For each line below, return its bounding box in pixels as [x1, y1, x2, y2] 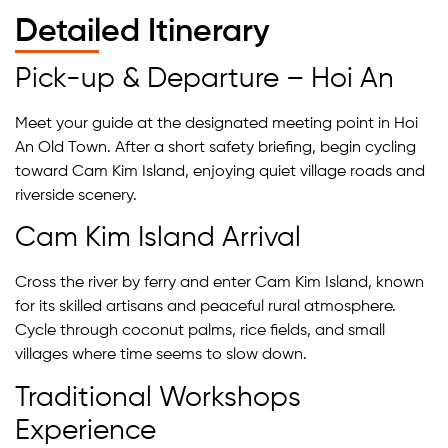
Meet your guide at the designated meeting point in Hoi [15, 115, 418, 132]
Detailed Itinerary [15, 15, 270, 48]
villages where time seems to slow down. [15, 347, 307, 364]
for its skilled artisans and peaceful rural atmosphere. [15, 299, 396, 316]
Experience [15, 416, 156, 445]
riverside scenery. [15, 187, 137, 204]
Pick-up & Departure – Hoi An [15, 64, 394, 93]
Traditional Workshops [15, 383, 301, 412]
